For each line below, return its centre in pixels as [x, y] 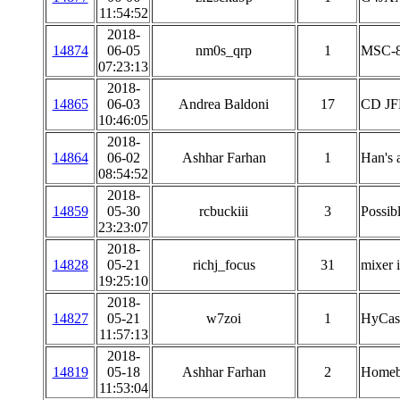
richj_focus [224, 265]
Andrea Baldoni [224, 104]
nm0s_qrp [224, 50]
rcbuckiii [224, 211]
